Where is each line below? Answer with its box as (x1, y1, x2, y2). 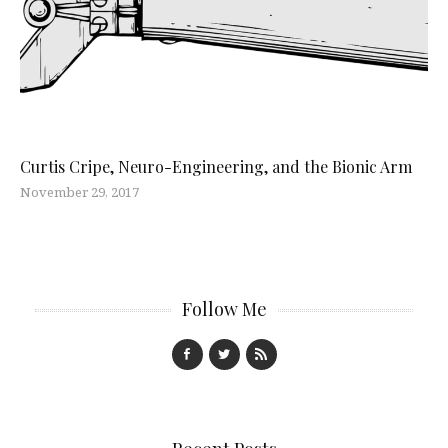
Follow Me (181, 297, 267, 322)
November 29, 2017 (20, 183, 139, 202)
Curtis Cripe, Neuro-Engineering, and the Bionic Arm (20, 156, 412, 178)
